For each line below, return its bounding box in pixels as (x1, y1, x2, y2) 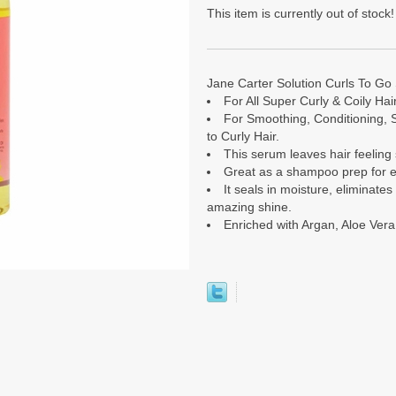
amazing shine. (207, 200, 292, 214)
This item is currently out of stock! (207, 6, 394, 20)
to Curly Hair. (207, 129, 279, 143)
